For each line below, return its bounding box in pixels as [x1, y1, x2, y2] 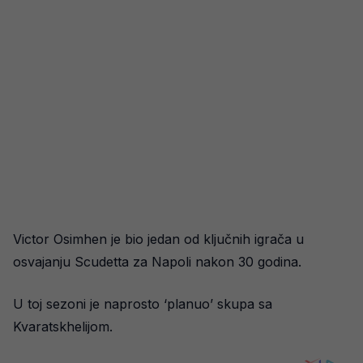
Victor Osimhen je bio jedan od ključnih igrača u [13, 231, 304, 247]
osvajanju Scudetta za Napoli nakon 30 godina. [13, 254, 301, 270]
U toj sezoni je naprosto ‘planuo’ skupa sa [13, 296, 272, 312]
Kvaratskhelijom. [13, 318, 113, 335]
